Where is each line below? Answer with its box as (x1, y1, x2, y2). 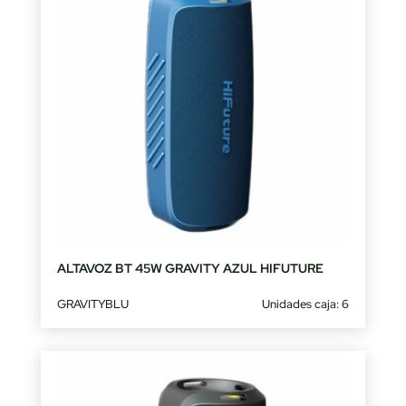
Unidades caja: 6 (262, 296, 350, 313)
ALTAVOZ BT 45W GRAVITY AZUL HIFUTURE (56, 260, 324, 277)
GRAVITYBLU (56, 296, 129, 313)
